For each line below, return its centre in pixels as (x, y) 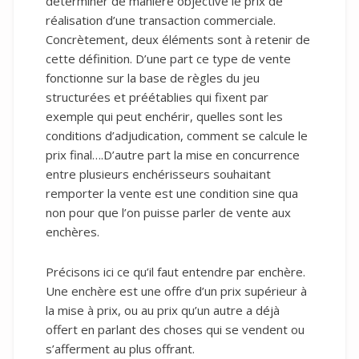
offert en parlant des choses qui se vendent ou (175, 330)
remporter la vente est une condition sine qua (172, 194)
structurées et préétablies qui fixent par (157, 97)
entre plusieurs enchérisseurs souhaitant (158, 174)
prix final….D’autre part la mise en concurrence (173, 155)
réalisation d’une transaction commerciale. (161, 20)
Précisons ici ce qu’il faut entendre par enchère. (175, 272)
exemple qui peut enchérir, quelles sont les (164, 117)
